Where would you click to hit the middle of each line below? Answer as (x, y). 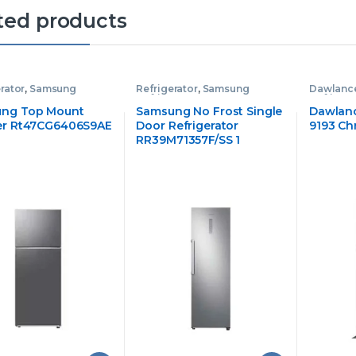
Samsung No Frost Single (209, 111)
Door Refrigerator (188, 125)
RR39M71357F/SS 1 (188, 139)
